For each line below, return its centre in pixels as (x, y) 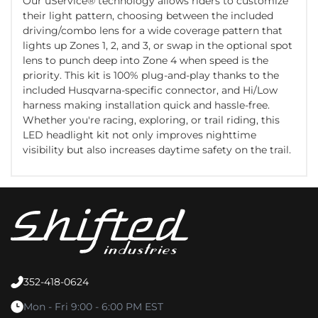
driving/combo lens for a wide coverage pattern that (153, 30)
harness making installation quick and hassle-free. (146, 105)
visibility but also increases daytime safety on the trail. (157, 149)
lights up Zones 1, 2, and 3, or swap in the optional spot (158, 45)
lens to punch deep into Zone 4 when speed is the (146, 60)
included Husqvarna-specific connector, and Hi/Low (150, 90)
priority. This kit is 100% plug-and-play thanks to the (151, 75)
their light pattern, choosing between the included (148, 15)
